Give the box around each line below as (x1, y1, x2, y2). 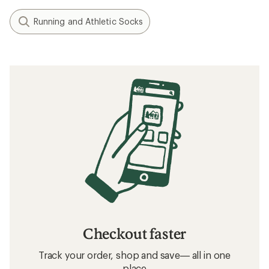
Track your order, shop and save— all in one (38, 249, 231, 261)
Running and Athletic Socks (34, 16, 144, 26)
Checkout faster (82, 224, 187, 242)
